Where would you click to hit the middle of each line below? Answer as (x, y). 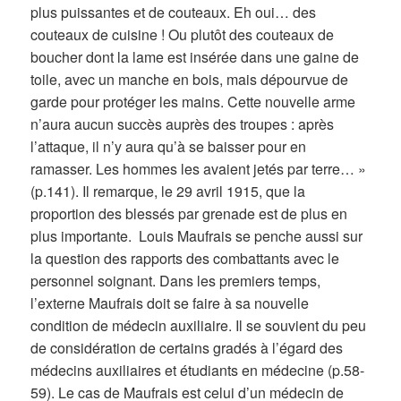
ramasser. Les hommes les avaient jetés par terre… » (199, 168)
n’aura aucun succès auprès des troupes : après (183, 124)
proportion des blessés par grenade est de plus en (189, 213)
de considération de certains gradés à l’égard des (187, 347)
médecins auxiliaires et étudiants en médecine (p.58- (198, 370)
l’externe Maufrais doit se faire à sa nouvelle (170, 303)
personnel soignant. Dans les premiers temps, (176, 280)
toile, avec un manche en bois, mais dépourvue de (190, 79)
